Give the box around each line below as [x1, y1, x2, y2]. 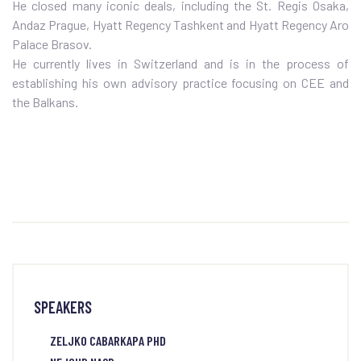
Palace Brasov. [12, 36, 92, 52]
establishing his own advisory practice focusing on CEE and [12, 75, 349, 91]
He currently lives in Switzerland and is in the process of [12, 56, 349, 72]
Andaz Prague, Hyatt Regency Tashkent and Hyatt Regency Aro [12, 17, 349, 33]
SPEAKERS [34, 297, 92, 317]
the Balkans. [12, 94, 78, 110]
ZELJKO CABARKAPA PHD [50, 333, 166, 349]
